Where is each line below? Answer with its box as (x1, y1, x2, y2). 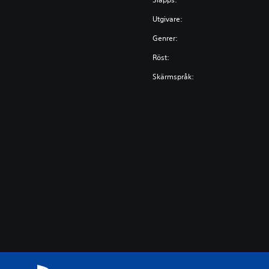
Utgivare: (153, 14, 183, 24)
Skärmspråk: (153, 71, 195, 82)
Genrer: (153, 33, 178, 43)
